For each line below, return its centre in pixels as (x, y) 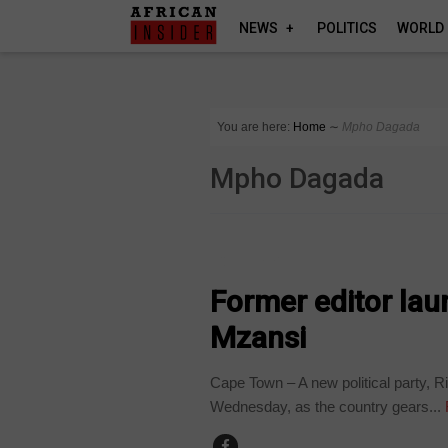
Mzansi (258, 337)
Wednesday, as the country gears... (326, 406)
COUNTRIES (254, 260)
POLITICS (347, 28)
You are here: (254, 127)
